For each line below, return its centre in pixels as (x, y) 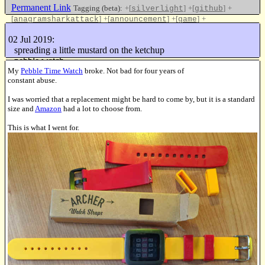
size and (21, 108)
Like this (238, 39)
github (209, 8)
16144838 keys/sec (221, 71)
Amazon (48, 108)
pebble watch (39, 60)
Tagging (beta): (98, 8)
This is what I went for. (43, 127)
